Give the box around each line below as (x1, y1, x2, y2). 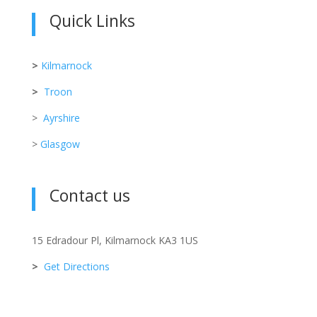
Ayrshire (42, 111, 80, 125)
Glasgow (40, 137, 80, 151)
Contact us (49, 184, 130, 207)
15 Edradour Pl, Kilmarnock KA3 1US (31, 234, 198, 248)
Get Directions (43, 260, 110, 274)
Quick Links (49, 9, 135, 33)
